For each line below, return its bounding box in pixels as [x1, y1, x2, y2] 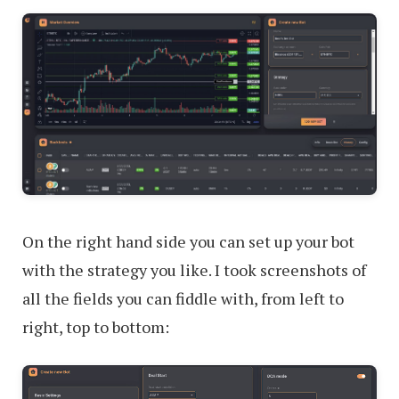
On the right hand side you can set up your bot [22, 230, 354, 252]
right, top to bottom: [22, 315, 169, 338]
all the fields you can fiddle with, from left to [22, 287, 344, 309]
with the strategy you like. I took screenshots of [22, 258, 366, 281]
